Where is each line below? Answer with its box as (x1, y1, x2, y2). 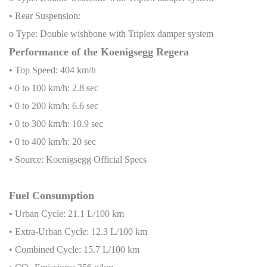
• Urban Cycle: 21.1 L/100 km (9, 208, 124, 219)
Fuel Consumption (9, 189, 94, 201)
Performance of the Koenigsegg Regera (9, 45, 189, 58)
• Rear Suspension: (9, 10, 80, 21)
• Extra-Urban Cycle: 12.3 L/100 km (9, 226, 147, 237)
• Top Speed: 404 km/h (9, 64, 96, 75)
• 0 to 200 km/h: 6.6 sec (9, 100, 98, 111)
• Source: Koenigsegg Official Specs (9, 154, 147, 164)
